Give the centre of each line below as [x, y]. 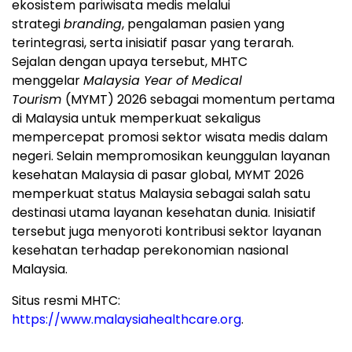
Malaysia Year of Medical [163, 81]
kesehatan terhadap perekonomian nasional [150, 251]
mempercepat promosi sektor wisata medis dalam [170, 137]
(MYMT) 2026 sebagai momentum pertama [200, 100]
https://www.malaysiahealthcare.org [126, 320]
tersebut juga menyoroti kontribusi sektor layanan [167, 232]
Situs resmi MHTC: [66, 301]
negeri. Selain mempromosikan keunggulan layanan [171, 156]
